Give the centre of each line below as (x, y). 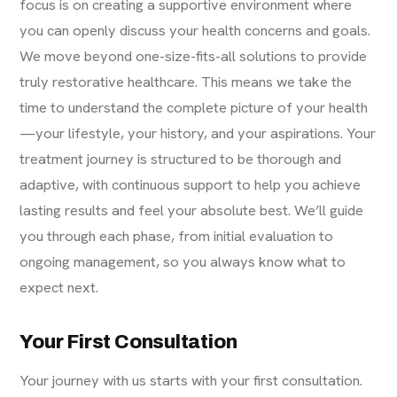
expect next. (59, 288)
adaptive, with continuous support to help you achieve (191, 185)
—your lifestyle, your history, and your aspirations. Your (198, 133)
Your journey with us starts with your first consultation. (191, 381)
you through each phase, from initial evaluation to (177, 236)
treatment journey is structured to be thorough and (181, 159)
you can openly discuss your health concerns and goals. (195, 31)
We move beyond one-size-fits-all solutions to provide (194, 56)
